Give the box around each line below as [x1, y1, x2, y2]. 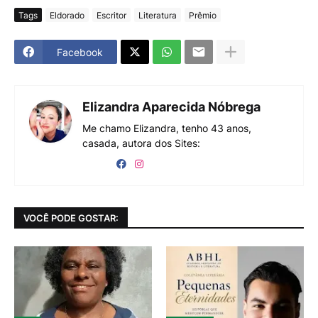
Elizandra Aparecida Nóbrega [82, 99, 261, 115]
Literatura [138, 9, 177, 21]
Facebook [57, 45, 103, 58]
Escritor [97, 9, 126, 21]
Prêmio [189, 9, 216, 21]
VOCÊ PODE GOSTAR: [23, 212, 119, 224]
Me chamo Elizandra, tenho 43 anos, [82, 122, 251, 135]
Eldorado [50, 9, 84, 21]
